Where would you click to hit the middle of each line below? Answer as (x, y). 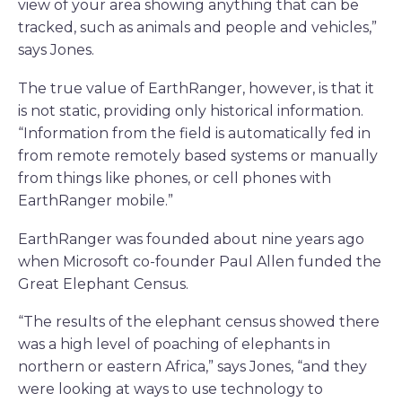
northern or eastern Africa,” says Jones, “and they (192, 367)
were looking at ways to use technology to (170, 389)
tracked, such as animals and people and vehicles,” (197, 28)
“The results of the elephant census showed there (199, 322)
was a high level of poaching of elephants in (174, 345)
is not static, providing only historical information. (191, 111)
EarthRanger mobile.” (96, 201)
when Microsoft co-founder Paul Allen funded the (200, 261)
